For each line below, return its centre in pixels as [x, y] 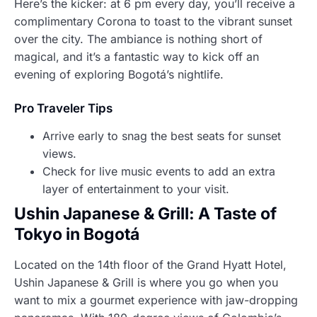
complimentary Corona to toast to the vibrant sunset [153, 21]
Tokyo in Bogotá [77, 234]
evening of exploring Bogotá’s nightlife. [119, 74]
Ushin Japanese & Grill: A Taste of [145, 213]
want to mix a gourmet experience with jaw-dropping [156, 300]
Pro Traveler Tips [63, 108]
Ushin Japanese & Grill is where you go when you [146, 282]
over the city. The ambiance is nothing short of [138, 39]
